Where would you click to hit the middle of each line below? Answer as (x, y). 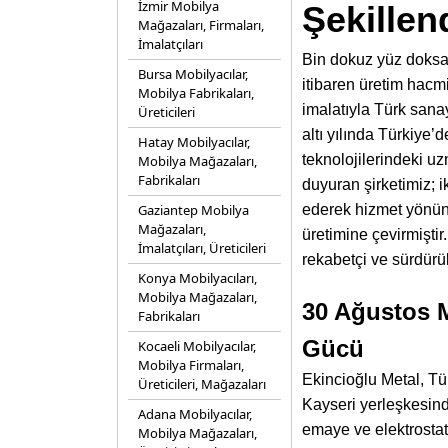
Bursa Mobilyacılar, (193, 74)
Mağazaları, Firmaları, (201, 25)
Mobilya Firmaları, (191, 365)
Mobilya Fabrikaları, (196, 93)
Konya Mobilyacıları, (197, 278)
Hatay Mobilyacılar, (194, 142)
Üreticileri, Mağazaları (202, 384)
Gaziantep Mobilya (193, 210)
